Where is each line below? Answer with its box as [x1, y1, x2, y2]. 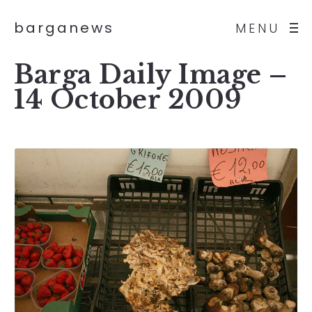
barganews [14, 18, 114, 38]
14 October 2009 [14, 84, 242, 116]
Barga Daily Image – [14, 59, 288, 91]
